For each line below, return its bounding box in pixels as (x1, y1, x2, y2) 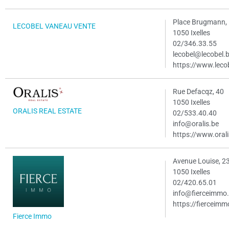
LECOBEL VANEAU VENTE (13, 22, 96, 31)
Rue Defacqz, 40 (173, 87, 224, 97)
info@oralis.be (173, 120, 219, 129)
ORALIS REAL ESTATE (13, 106, 82, 116)
